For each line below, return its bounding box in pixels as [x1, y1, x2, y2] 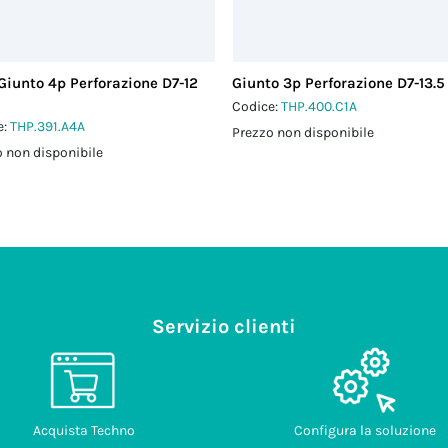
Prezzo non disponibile [232, 124, 375, 141]
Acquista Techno [32, 422, 135, 439]
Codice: [232, 98, 282, 115]
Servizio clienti [152, 315, 296, 338]
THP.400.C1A [281, 98, 358, 115]
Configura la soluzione [293, 422, 436, 439]
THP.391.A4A [10, 118, 86, 135]
